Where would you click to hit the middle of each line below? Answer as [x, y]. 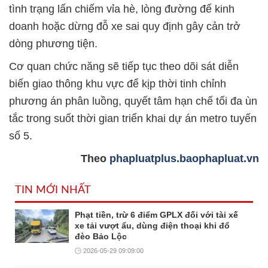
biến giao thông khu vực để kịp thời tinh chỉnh [118, 84]
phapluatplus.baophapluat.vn [184, 159]
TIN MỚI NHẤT [53, 190]
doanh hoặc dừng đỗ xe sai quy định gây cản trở [125, 26]
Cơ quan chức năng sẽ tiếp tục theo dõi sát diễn [124, 66]
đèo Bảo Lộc [101, 236]
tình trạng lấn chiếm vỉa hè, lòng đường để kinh [122, 9]
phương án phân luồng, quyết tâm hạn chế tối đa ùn [133, 101]
